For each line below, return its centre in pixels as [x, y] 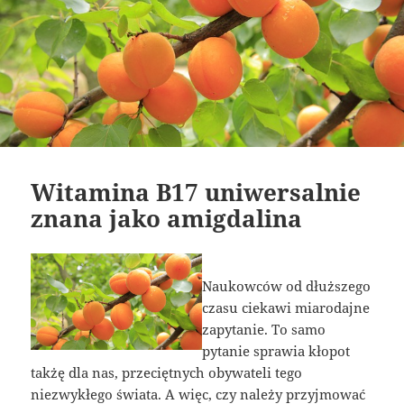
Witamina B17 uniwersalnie [196, 193]
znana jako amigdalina [167, 219]
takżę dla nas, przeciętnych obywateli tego [167, 373]
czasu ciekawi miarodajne [286, 308]
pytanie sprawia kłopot [276, 351]
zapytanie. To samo [264, 330]
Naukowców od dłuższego [286, 286]
